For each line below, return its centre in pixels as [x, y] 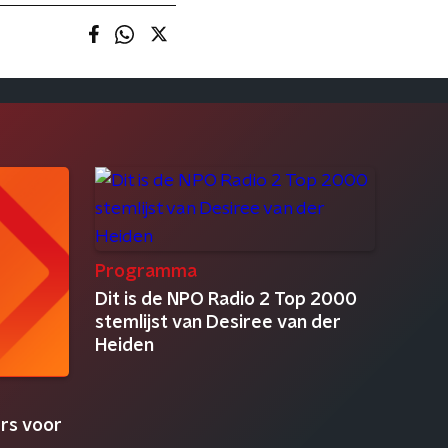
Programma [145, 272]
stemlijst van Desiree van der [217, 323]
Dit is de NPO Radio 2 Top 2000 [225, 300]
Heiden [124, 346]
